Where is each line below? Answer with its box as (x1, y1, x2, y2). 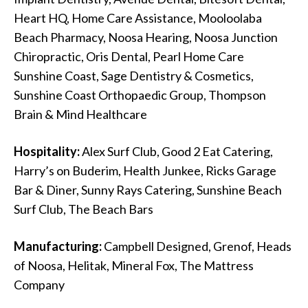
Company (14, 277, 65, 293)
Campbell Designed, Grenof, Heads (102, 239, 291, 254)
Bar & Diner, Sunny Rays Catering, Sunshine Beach (14, 182, 282, 198)
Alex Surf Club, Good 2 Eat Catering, (80, 144, 273, 159)
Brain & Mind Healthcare (14, 107, 147, 122)
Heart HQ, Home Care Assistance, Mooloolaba (14, 10, 262, 26)
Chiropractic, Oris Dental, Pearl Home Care (14, 49, 244, 65)
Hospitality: (14, 144, 80, 159)
